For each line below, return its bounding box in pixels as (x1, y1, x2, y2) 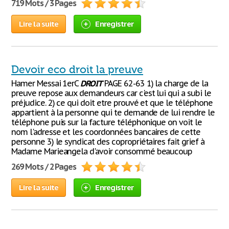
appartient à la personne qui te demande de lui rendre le (11, 107, 215, 118)
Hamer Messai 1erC (11, 78, 81, 88)
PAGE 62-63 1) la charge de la (102, 78, 208, 88)
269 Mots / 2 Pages (11, 162, 77, 172)
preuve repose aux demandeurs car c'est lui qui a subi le (11, 88, 211, 98)
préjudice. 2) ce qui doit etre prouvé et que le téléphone (11, 98, 213, 108)
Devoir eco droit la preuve (11, 63, 143, 76)
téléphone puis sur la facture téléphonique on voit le (11, 117, 202, 127)
